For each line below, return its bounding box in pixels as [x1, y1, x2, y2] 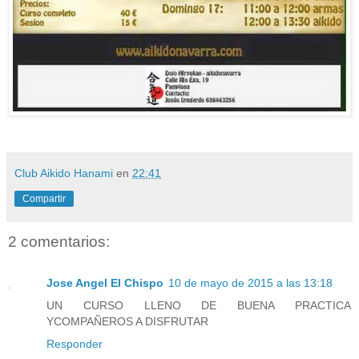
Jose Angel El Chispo [46, 276, 163, 290]
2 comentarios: [8, 232, 110, 250]
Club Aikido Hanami [14, 166, 113, 179]
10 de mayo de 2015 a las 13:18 [168, 276, 333, 290]
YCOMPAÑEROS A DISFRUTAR [46, 315, 208, 329]
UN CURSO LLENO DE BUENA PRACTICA [46, 299, 351, 313]
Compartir [22, 192, 66, 204]
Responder [46, 337, 103, 351]
